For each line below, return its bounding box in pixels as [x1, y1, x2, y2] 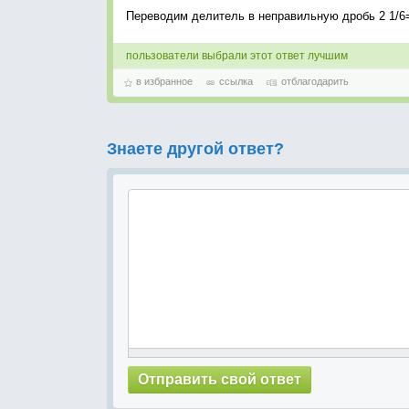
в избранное [136, 76, 195, 87]
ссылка [219, 76, 253, 87]
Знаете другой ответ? [107, 140, 284, 158]
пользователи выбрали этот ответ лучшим [126, 49, 348, 62]
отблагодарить [281, 76, 349, 87]
